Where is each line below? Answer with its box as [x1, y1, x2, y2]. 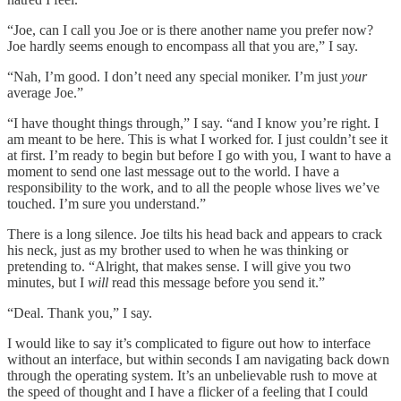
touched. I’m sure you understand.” [7, 195, 206, 211]
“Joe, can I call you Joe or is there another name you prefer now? [7, 21, 373, 38]
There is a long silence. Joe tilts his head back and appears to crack [7, 226, 382, 242]
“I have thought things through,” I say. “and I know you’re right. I [7, 115, 379, 131]
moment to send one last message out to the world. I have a [7, 163, 339, 179]
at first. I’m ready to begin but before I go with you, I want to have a [7, 147, 391, 163]
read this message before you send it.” [108, 274, 325, 290]
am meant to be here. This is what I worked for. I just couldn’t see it [7, 131, 388, 147]
